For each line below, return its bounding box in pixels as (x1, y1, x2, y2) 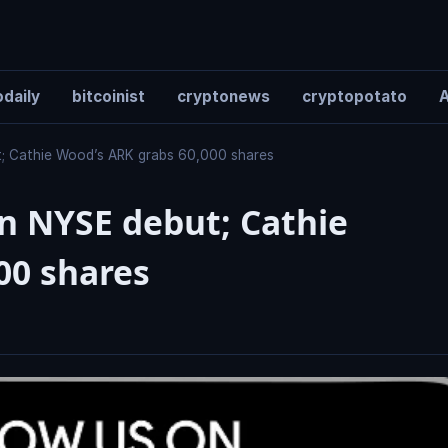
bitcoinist (72, 87, 145, 106)
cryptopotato (302, 87, 407, 106)
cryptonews (177, 87, 270, 106)
